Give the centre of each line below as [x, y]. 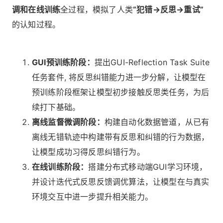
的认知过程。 [36, 25]
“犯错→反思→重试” [168, 10]
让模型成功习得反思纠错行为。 [88, 152]
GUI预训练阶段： [63, 62]
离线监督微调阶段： [68, 122]
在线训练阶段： [60, 167]
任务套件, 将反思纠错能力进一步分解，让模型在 [119, 77]
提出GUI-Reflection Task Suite [152, 62]
